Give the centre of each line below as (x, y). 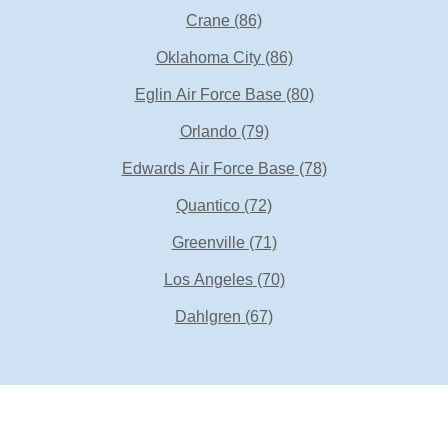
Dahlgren (208, 316)
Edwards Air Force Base (208, 168)
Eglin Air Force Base (208, 94)
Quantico (208, 205)
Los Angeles (208, 279)
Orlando (208, 131)
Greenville (208, 242)
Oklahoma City (208, 57)
